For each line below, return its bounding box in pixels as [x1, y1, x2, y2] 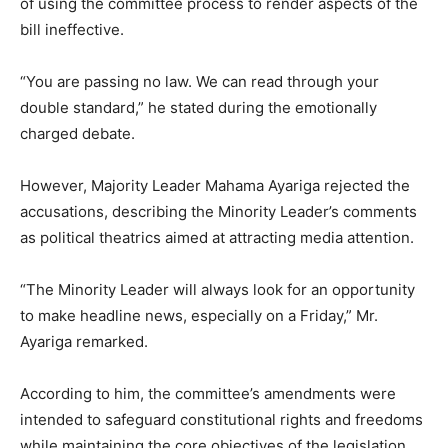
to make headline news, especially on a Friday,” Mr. [20, 306, 378, 325]
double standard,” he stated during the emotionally [20, 98, 377, 117]
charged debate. [20, 124, 135, 143]
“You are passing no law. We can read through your [20, 72, 379, 91]
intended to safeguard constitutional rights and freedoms [20, 410, 423, 429]
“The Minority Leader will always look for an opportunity [20, 280, 415, 299]
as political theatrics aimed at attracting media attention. [20, 228, 414, 247]
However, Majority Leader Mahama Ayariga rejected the [20, 176, 410, 195]
